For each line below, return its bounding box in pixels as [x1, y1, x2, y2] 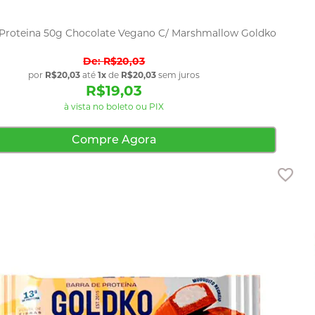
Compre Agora [71, 132, 157, 146]
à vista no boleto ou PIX [64, 101, 165, 112]
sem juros [156, 69, 200, 80]
